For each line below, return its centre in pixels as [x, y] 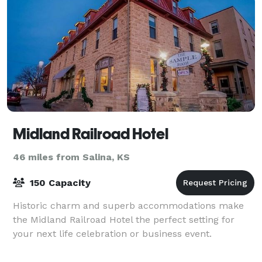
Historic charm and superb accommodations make [128, 205]
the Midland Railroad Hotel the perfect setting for [124, 219]
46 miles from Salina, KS [71, 157]
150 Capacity [59, 182]
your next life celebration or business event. [112, 233]
